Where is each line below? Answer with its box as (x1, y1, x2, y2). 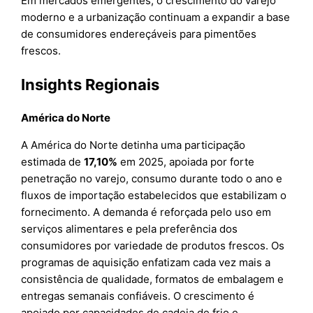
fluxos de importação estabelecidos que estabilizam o (21, 189, 287, 203)
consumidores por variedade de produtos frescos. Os (21, 239, 285, 253)
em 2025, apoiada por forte (117, 155, 255, 169)
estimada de (21, 155, 85, 169)
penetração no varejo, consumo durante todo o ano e (21, 172, 283, 186)
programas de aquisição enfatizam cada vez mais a (21, 256, 271, 270)
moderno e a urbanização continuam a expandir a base (21, 10, 291, 24)
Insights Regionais (21, 75, 160, 94)
